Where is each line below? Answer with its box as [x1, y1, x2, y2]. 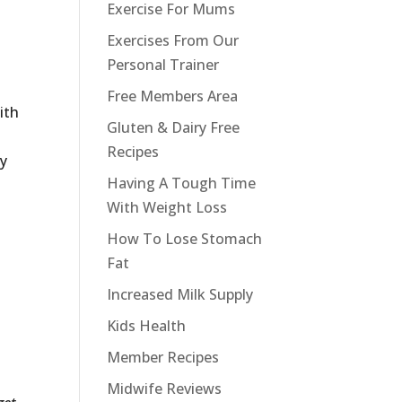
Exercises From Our [107, 31, 240, 50]
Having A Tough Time [107, 173, 257, 193]
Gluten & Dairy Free [107, 118, 240, 137]
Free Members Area [107, 86, 239, 106]
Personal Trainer [107, 55, 220, 74]
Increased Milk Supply [107, 284, 254, 304]
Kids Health [107, 316, 187, 336]
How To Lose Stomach [107, 229, 263, 249]
